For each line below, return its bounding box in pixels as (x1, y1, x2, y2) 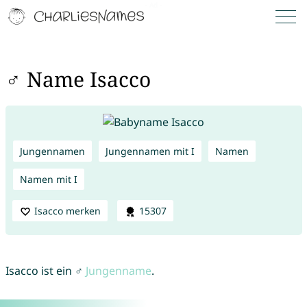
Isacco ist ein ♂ (5, 263, 86, 279)
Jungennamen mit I (105, 144, 195, 158)
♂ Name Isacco (5, 65, 151, 94)
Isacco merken (34, 204, 101, 217)
